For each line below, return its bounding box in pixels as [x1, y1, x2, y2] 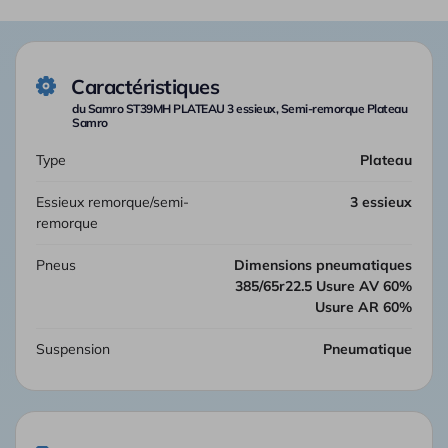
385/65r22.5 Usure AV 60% [235, 276, 412, 295]
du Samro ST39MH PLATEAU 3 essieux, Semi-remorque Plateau [72, 100, 407, 116]
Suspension [45, 339, 110, 358]
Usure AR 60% [315, 297, 412, 316]
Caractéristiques [71, 73, 219, 99]
